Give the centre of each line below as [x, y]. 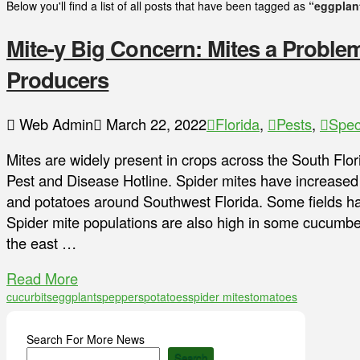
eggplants [77, 297]
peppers [123, 297]
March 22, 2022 [154, 123]
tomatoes [274, 297]
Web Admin [54, 123]
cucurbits [29, 297]
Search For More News [86, 340]
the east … [41, 243]
